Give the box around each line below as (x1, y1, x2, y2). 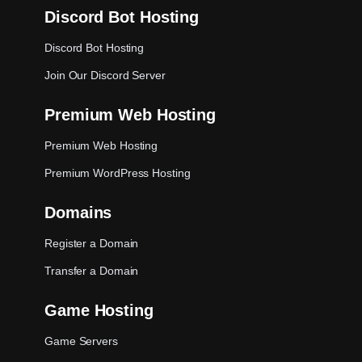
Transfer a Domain (44, 263, 139, 277)
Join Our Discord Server (44, 68, 166, 82)
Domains (44, 203, 112, 221)
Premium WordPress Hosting (44, 166, 191, 179)
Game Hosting (44, 301, 154, 319)
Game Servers (44, 334, 118, 347)
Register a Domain (44, 236, 139, 250)
